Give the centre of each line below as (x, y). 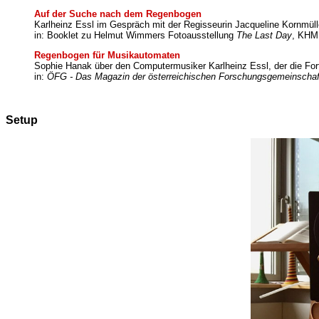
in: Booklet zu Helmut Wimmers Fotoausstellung (135, 35)
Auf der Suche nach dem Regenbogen (118, 14)
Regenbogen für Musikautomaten (107, 56)
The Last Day (264, 35)
